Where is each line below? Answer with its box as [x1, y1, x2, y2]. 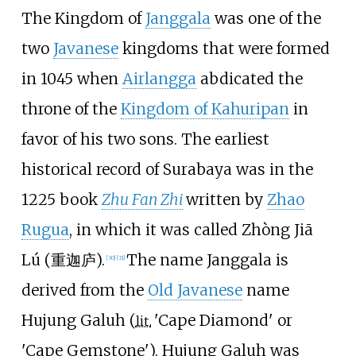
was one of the [210, 9, 321, 29]
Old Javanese [147, 281, 242, 300]
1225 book [21, 190, 102, 210]
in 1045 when [21, 69, 122, 89]
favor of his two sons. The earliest [21, 130, 269, 149]
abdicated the [195, 69, 303, 89]
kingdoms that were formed [118, 39, 330, 59]
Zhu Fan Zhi [101, 190, 183, 210]
